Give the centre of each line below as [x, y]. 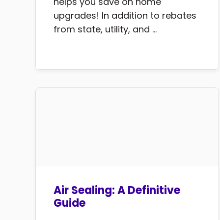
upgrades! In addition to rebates [125, 16]
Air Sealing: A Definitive [117, 191]
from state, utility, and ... [105, 29]
